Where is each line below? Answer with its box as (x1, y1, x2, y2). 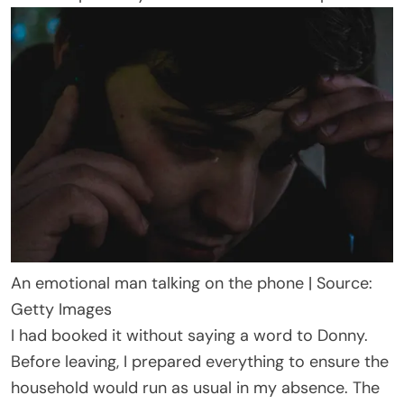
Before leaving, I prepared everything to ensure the (11, 350, 389, 372)
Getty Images (11, 298, 112, 320)
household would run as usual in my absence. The (11, 376, 380, 399)
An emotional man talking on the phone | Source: (11, 271, 372, 294)
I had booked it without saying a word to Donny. (11, 324, 368, 346)
